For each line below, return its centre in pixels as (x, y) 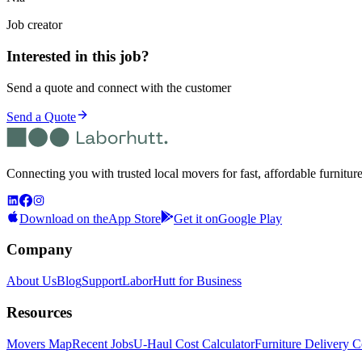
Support (102, 281)
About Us (32, 281)
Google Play (250, 218)
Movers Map (39, 343)
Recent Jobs (103, 343)
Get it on (196, 218)
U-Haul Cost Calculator (194, 343)
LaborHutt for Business (182, 281)
